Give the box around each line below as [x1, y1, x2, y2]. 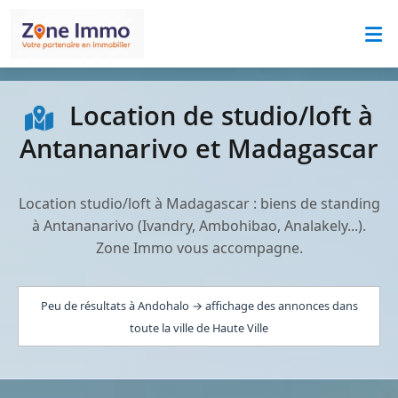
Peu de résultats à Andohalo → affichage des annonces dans [40, 298, 358, 314]
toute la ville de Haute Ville [130, 320, 268, 336]
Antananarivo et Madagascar [20, 131, 378, 165]
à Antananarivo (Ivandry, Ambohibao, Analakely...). [32, 216, 366, 235]
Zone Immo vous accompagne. [95, 238, 303, 258]
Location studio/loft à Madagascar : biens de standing [18, 194, 380, 213]
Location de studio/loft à [62, 98, 373, 132]
